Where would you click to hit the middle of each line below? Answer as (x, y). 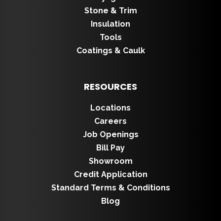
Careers (110, 121)
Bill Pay (110, 147)
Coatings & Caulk (110, 50)
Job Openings (110, 134)
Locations (110, 108)
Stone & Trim (110, 10)
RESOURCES (110, 86)
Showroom (110, 161)
